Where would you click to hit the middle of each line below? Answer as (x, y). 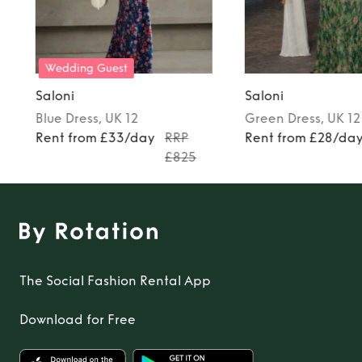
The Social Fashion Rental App (115, 280)
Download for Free (78, 319)
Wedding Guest (86, 68)
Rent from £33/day (95, 137)
